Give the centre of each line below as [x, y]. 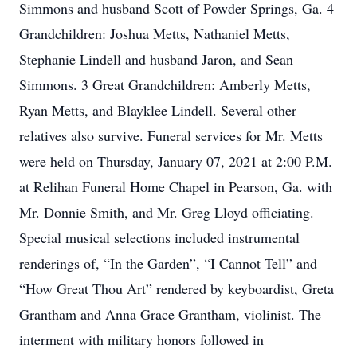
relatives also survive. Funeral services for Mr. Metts [171, 135]
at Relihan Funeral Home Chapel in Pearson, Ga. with [176, 186]
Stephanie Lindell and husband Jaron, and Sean [156, 59]
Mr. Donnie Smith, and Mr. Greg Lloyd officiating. [167, 212]
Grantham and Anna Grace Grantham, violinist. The [170, 314]
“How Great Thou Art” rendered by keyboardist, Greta [177, 288]
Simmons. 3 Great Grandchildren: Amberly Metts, [165, 84]
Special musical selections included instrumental [159, 237]
